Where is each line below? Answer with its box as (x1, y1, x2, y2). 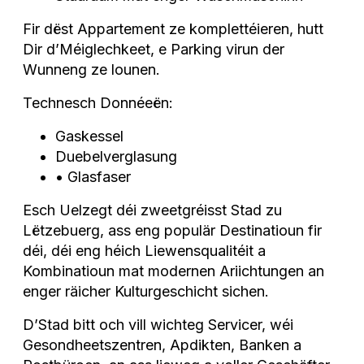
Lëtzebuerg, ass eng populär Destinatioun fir (23, 221, 322, 239)
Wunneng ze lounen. (23, 60, 164, 78)
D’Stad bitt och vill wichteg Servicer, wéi (23, 315, 293, 333)
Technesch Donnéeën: (23, 93, 177, 111)
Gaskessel (55, 127, 128, 145)
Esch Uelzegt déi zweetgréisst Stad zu (23, 201, 282, 219)
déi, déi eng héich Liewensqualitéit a (23, 241, 266, 259)
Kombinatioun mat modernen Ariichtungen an (23, 262, 324, 279)
